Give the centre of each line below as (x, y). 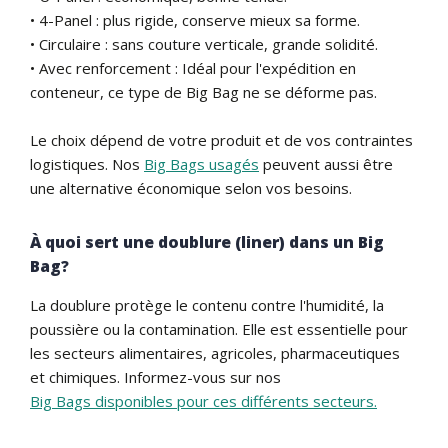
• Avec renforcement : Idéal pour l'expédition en (193, 67)
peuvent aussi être (326, 163)
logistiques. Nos (87, 163)
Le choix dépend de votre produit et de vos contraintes (221, 139)
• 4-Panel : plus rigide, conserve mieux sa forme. (195, 19)
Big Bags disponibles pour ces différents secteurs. (203, 400)
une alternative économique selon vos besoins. (191, 187)
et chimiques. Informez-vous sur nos (155, 376)
